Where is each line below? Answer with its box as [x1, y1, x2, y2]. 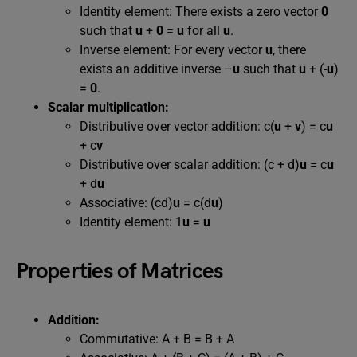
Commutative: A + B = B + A [80, 331, 234, 347]
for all [184, 23, 223, 38]
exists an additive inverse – [80, 61, 233, 76]
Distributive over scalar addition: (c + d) [80, 157, 300, 172]
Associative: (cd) [80, 195, 173, 210]
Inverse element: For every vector [80, 42, 265, 57]
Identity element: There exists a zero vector [80, 4, 321, 19]
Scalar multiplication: [48, 100, 169, 115]
